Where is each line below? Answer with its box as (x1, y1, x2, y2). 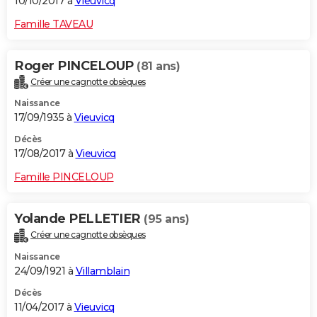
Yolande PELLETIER (14, 211, 144, 227)
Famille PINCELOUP (14, 171, 114, 184)
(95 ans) (144, 212, 189, 226)
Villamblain (75, 265, 129, 278)
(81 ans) (137, 59, 180, 73)
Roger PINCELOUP (14, 57, 137, 74)
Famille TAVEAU (14, 17, 93, 30)
